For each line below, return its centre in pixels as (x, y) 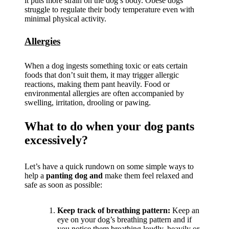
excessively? (56, 140)
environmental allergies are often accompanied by (104, 93)
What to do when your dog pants (109, 126)
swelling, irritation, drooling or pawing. (88, 102)
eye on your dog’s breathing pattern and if (124, 219)
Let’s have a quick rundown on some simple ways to (109, 166)
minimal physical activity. (65, 19)
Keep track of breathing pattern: (115, 210)
